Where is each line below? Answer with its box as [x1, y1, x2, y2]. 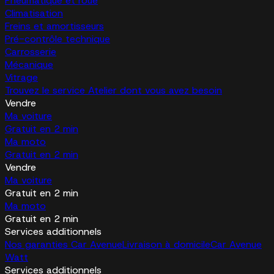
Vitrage [5, 71, 38, 84]
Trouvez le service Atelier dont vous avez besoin [5, 84, 222, 97]
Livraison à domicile [122, 238, 210, 251]
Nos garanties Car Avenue [5, 238, 122, 251]
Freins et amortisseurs [5, 20, 104, 33]
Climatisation [5, 7, 63, 20]
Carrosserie [5, 45, 56, 59]
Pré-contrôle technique [5, 32, 110, 46]
